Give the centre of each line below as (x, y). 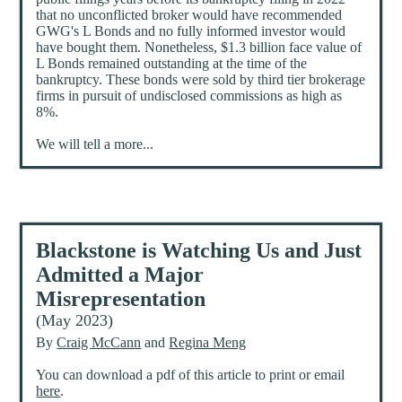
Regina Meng (208, 343)
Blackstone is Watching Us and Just (199, 251)
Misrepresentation (121, 299)
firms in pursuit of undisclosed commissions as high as (189, 96)
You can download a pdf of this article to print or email (191, 375)
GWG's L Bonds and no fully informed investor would (191, 31)
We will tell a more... (95, 144)
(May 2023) (75, 321)
